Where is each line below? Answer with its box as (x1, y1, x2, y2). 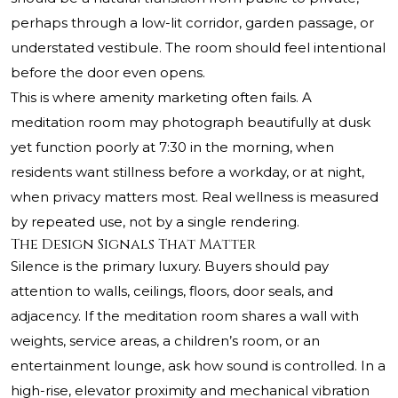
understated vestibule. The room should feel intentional (11, 39, 386, 57)
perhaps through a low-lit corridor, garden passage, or (11, 14, 374, 32)
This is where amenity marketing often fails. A (11, 89, 312, 107)
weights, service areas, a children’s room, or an (11, 332, 320, 350)
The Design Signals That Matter (11, 235, 256, 255)
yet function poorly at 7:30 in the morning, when (11, 139, 334, 156)
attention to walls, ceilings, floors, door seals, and (11, 283, 333, 300)
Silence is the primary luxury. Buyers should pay (11, 258, 329, 275)
